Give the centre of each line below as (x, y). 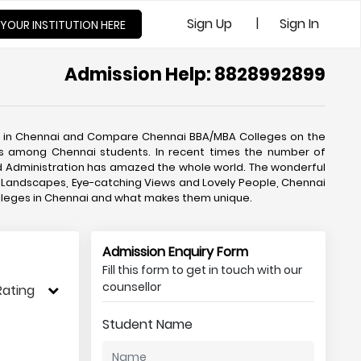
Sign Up (210, 24)
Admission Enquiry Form (175, 252)
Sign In (299, 24)
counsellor (131, 287)
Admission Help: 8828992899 (195, 75)
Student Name (147, 324)
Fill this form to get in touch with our (202, 270)
